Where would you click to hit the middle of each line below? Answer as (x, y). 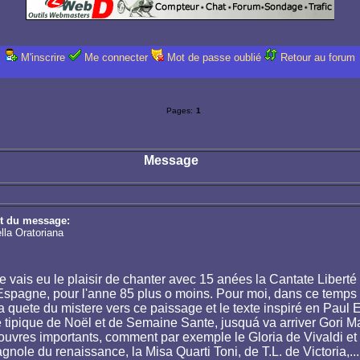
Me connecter (116, 58)
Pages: (179, 111)
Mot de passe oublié (214, 58)
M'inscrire (43, 58)
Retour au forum (317, 58)
